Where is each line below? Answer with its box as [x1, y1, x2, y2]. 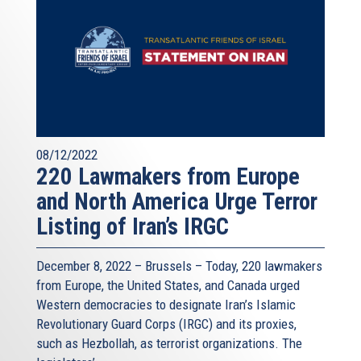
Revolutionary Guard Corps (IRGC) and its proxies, [36, 316, 297, 333]
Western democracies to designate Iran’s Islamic [36, 297, 296, 313]
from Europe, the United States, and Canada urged [36, 277, 300, 294]
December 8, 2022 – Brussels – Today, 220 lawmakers [36, 258, 322, 275]
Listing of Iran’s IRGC [36, 213, 229, 241]
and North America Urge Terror [36, 188, 317, 216]
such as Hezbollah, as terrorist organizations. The [36, 335, 302, 352]
